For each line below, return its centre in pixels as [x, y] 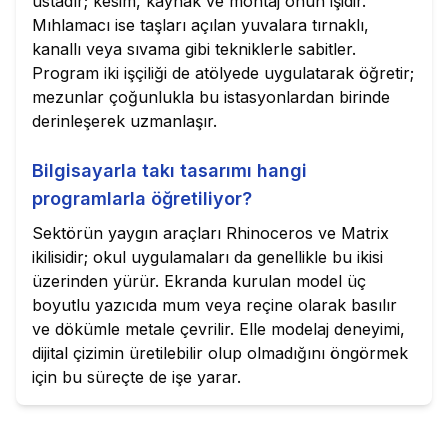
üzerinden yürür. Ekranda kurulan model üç [199, 281]
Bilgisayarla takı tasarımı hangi [169, 170]
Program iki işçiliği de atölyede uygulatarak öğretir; [223, 73]
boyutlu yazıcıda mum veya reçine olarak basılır [214, 305]
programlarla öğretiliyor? [142, 198]
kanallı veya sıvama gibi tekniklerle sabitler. [194, 49]
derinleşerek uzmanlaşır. [124, 121]
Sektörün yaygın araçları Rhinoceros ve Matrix [210, 233]
